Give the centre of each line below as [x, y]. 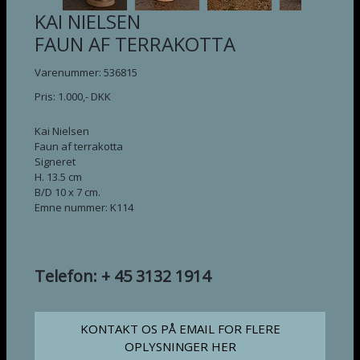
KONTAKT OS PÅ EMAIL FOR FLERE [180, 329]
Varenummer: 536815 [86, 72]
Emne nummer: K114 [84, 207]
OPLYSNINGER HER [180, 346]
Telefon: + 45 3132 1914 [123, 276]
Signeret [55, 162]
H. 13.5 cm [58, 177]
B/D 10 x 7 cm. [67, 192]
